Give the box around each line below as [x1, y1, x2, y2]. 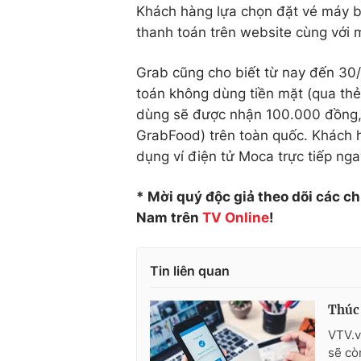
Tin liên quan [150, 263, 230, 280]
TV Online [202, 210, 269, 226]
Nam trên [136, 210, 202, 226]
